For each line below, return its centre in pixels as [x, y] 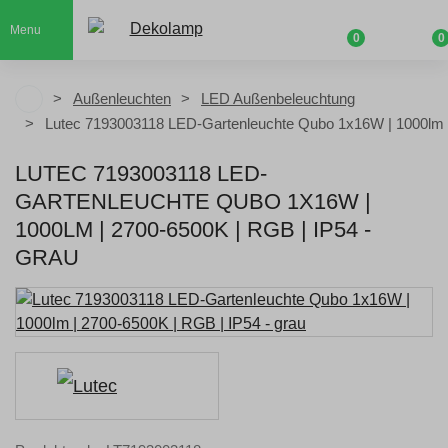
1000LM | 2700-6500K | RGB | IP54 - [193, 229]
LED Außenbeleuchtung [278, 98]
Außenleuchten [122, 98]
